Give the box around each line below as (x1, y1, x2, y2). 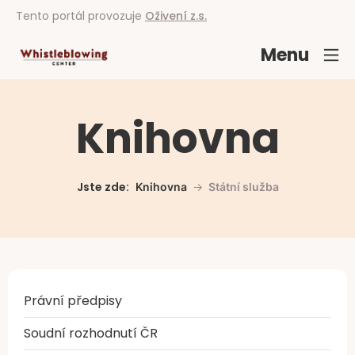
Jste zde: (76, 179, 129, 195)
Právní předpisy (24, 292, 122, 310)
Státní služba (208, 180, 279, 193)
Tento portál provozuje (16, 8, 145, 24)
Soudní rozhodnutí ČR (24, 324, 158, 342)
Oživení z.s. (145, 8, 207, 24)
